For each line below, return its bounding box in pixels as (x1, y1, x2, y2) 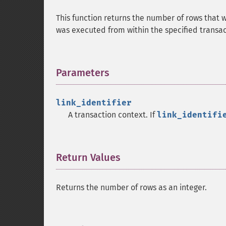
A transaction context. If (68, 110, 157, 120)
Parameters (56, 67, 109, 79)
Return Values (56, 151, 121, 163)
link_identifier (56, 98, 132, 107)
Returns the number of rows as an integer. (56, 183, 207, 192)
